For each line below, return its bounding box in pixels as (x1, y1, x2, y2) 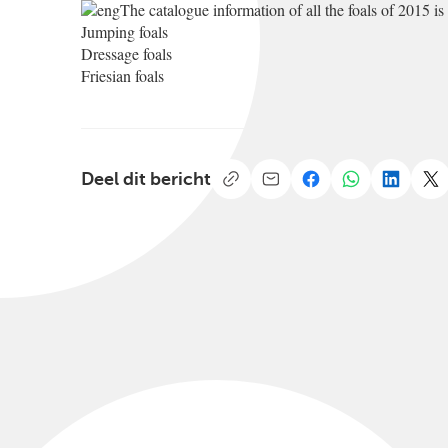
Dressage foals (80, 43, 172, 64)
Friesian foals (80, 65, 169, 86)
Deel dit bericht (80, 169, 211, 189)
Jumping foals (80, 21, 168, 42)
